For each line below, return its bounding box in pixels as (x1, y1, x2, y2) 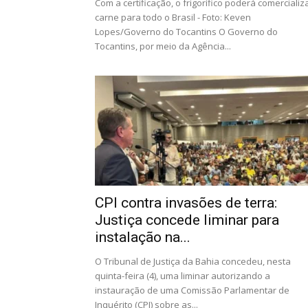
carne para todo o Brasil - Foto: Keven (95, 11, 251, 23)
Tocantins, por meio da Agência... (95, 40, 231, 52)
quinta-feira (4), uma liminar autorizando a (95, 269, 270, 282)
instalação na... (95, 229, 190, 245)
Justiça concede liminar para (95, 212, 279, 228)
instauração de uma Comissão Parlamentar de (95, 284, 289, 296)
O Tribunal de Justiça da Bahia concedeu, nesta (95, 255, 291, 267)
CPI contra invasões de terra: (95, 195, 277, 211)
